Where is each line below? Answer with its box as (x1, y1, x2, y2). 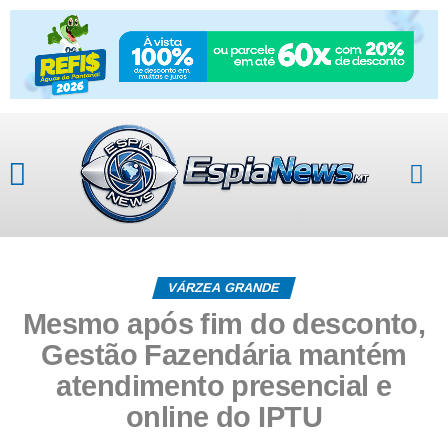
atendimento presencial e (56, 369, 392, 402)
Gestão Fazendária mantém (41, 338, 407, 371)
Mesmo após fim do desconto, (22, 307, 426, 340)
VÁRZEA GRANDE (166, 279, 283, 295)
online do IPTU (126, 400, 322, 433)
